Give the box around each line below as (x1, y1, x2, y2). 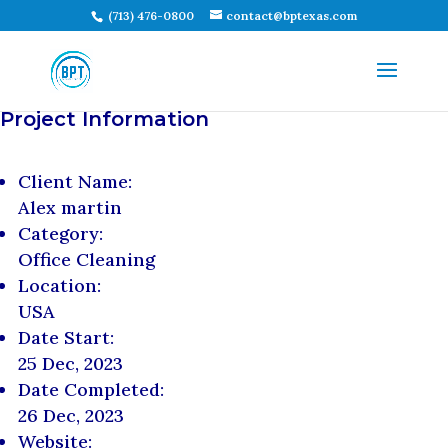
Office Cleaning (18, 248, 155, 271)
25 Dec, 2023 (18, 352, 123, 375)
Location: (18, 274, 101, 297)
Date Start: (18, 326, 114, 349)
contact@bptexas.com (225, 8, 357, 23)
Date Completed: (18, 378, 164, 401)
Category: (18, 222, 103, 245)
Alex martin (18, 196, 122, 219)
